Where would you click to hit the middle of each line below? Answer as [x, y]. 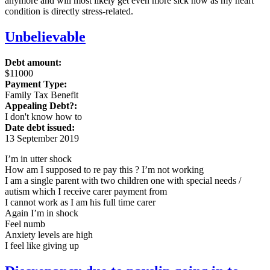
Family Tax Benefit [42, 95]
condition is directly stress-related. [69, 11]
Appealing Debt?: [41, 105]
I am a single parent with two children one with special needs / [123, 180]
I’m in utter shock [38, 159]
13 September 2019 [42, 138]
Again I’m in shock [42, 213]
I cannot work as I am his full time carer [80, 202]
